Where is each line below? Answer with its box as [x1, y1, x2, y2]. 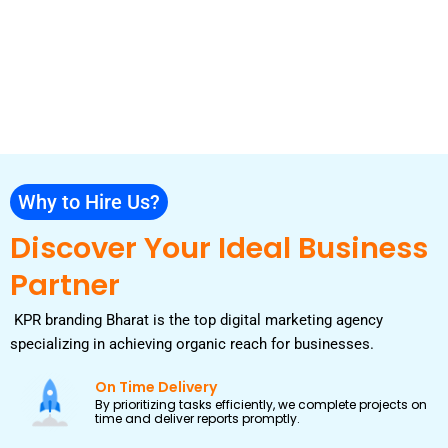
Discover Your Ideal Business [10, 228, 428, 269]
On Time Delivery [95, 377, 217, 398]
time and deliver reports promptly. [95, 410, 300, 428]
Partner [10, 265, 120, 306]
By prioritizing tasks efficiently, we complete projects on [95, 396, 427, 414]
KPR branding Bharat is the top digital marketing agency [10, 311, 383, 330]
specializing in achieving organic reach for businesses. [10, 335, 374, 354]
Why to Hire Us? [18, 190, 160, 215]
